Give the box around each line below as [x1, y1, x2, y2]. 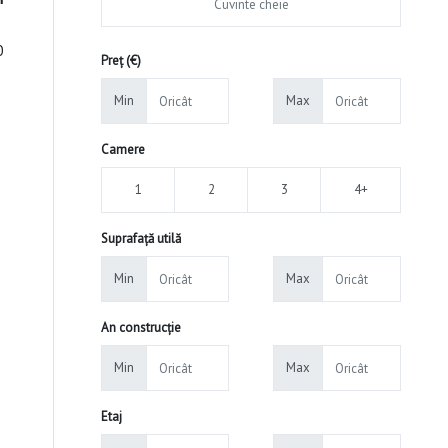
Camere [101, 141, 145, 159]
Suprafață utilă [101, 230, 181, 248]
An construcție [101, 319, 181, 337]
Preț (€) [101, 52, 141, 70]
